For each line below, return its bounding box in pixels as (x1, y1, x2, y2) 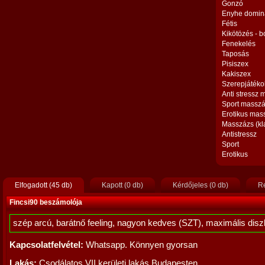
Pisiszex (222, 60, 248, 68)
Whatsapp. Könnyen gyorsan (83, 240, 198, 250)
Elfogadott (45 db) (15, 181, 72, 189)
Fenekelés (222, 40, 256, 48)
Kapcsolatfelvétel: (9, 240, 83, 250)
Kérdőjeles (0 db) (173, 181, 228, 189)
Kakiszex (222, 70, 251, 78)
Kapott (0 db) (102, 181, 143, 189)
